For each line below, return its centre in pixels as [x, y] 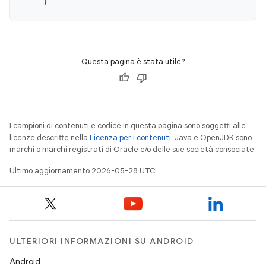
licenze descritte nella [50, 138]
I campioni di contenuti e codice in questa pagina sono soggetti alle [128, 126]
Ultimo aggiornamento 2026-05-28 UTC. [83, 171]
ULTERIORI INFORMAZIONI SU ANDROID [102, 241]
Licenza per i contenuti [130, 138]
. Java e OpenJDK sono [211, 138]
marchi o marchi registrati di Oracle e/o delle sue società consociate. [133, 150]
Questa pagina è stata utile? [133, 62]
